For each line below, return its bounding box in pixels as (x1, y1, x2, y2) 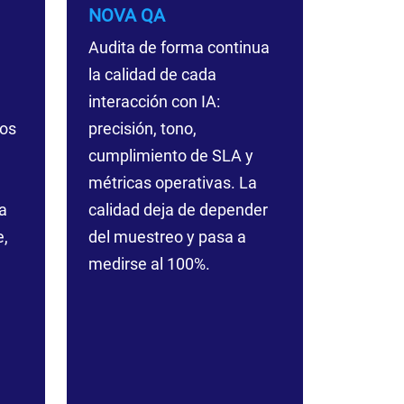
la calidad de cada (87, 65, 216, 84)
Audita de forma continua (87, 38, 270, 57)
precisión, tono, (87, 119, 197, 138)
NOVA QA (87, 5, 165, 26)
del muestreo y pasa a (87, 227, 246, 246)
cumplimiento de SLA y (87, 146, 253, 165)
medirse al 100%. (87, 254, 210, 273)
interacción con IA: (87, 92, 220, 111)
